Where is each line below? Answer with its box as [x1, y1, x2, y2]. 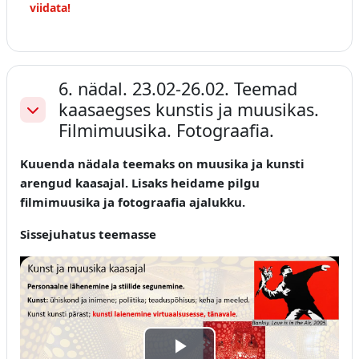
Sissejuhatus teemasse [20, 226, 156, 243]
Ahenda [24, 109, 71, 127]
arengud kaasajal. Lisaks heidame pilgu [20, 175, 260, 192]
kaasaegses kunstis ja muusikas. [58, 98, 319, 122]
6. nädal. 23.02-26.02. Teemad [58, 77, 297, 101]
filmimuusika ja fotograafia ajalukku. [20, 194, 248, 211]
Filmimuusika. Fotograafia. [58, 119, 274, 143]
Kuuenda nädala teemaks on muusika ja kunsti [20, 155, 305, 172]
